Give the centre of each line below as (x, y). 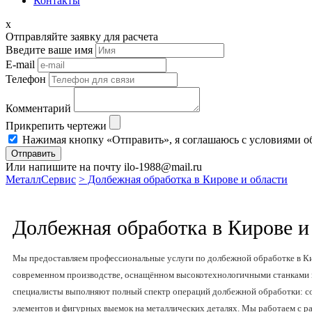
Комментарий (38, 108)
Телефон (26, 79)
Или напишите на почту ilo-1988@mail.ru (104, 167)
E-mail (20, 64)
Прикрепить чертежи (56, 126)
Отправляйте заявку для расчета (82, 37)
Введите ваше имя (49, 50)
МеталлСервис (41, 179)
